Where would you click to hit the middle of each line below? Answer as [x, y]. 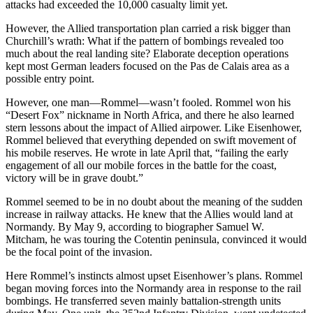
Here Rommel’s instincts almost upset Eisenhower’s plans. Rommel [154, 275]
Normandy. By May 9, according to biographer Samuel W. [135, 226]
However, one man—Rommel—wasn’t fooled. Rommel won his [148, 102]
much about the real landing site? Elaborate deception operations [147, 53]
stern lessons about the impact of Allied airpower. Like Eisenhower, [154, 127]
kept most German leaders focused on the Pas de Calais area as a [147, 66]
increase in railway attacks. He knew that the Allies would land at [149, 214]
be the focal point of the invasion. [79, 252]
